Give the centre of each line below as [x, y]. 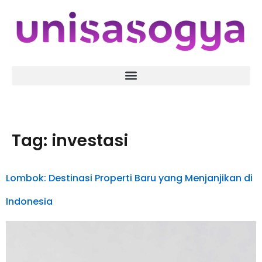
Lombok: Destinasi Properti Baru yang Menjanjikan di [129, 178]
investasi [90, 140]
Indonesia [29, 201]
